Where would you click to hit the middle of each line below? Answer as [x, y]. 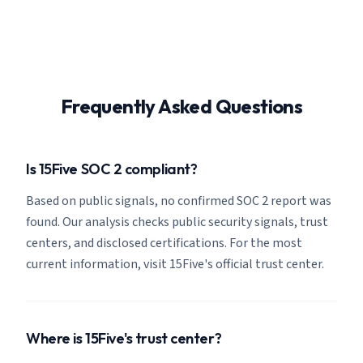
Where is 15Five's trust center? [124, 338]
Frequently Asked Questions [181, 106]
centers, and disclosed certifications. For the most [164, 243]
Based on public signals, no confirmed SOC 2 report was [179, 201]
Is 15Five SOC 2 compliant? [112, 169]
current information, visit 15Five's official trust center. [175, 264]
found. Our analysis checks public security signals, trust [177, 222]
